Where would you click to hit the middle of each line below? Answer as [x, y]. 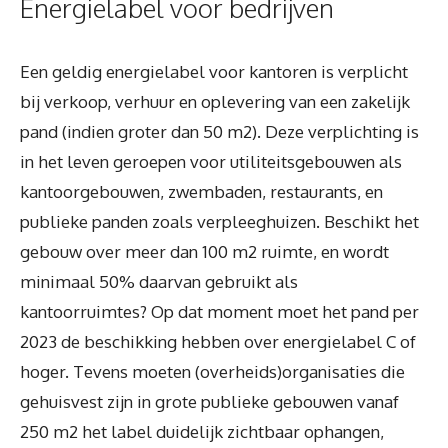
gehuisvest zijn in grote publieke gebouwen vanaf [209, 402]
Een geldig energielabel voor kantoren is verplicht [214, 72]
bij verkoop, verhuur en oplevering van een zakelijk [215, 102]
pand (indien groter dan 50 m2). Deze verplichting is [219, 132]
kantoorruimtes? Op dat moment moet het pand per [219, 312]
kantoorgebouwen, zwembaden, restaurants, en [201, 192]
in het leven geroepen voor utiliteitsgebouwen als [211, 162]
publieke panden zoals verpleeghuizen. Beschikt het [219, 222]
